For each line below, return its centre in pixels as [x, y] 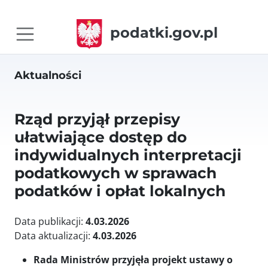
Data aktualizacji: [54, 236]
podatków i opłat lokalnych [120, 191]
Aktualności [48, 75]
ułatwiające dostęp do [100, 137]
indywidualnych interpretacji [128, 155]
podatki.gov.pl [164, 33]
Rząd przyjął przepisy [97, 119]
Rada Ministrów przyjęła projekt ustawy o [133, 260]
